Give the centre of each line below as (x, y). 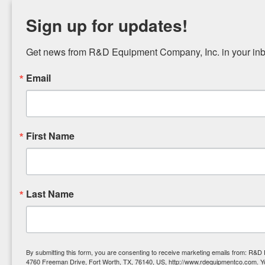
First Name (53, 136)
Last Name (53, 194)
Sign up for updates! (107, 25)
